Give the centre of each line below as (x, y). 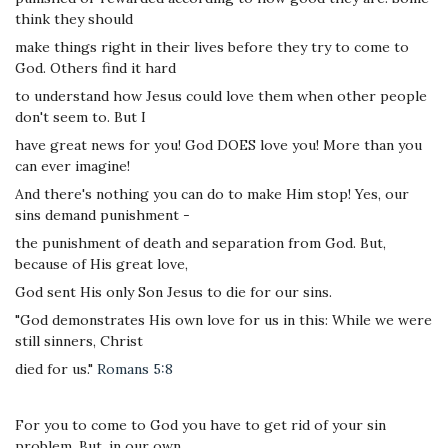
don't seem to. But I (80, 116)
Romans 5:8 (135, 368)
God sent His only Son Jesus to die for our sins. (173, 291)
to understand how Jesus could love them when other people (221, 95)
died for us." (56, 368)
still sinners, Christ (79, 340)
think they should (74, 18)
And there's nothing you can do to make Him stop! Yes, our (212, 193)
